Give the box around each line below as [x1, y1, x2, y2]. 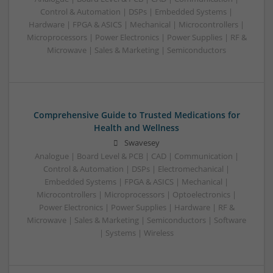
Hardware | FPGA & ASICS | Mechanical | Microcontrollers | [29, 19, 244, 30]
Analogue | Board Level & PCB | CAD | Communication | [34, 151, 239, 161]
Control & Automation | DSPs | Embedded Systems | [40, 6, 233, 17]
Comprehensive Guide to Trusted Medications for [33, 108, 240, 121]
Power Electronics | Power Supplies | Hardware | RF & [38, 202, 235, 213]
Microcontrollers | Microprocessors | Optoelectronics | [37, 189, 236, 200]
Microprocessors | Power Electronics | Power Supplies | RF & [26, 32, 247, 43]
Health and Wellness [94, 121, 179, 133]
